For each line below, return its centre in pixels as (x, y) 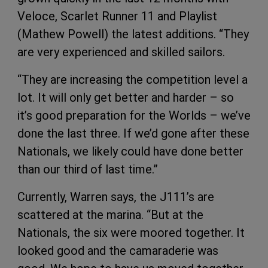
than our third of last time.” (89, 170)
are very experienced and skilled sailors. (121, 52)
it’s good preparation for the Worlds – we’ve (134, 116)
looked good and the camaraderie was (118, 251)
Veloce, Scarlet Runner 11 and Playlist (117, 16)
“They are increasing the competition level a (133, 80)
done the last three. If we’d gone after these (133, 134)
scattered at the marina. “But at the (110, 215)
